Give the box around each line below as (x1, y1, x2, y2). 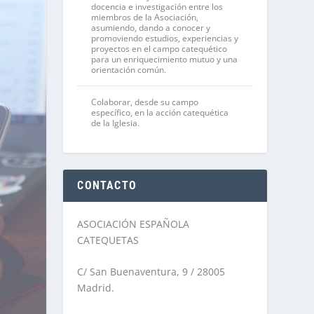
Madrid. (77, 281, 115, 295)
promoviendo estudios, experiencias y (91, 32, 239, 44)
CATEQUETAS (77, 233, 139, 247)
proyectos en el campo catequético (91, 42, 228, 55)
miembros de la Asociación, (91, 11, 199, 23)
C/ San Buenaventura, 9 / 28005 (77, 265, 226, 279)
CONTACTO (77, 178, 137, 192)
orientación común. (91, 63, 167, 76)
